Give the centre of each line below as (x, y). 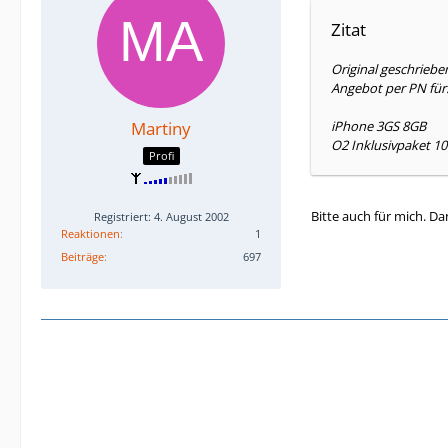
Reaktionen (90, 233)
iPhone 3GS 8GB (378, 126)
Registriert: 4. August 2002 (161, 216)
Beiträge (82, 256)
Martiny (161, 128)
